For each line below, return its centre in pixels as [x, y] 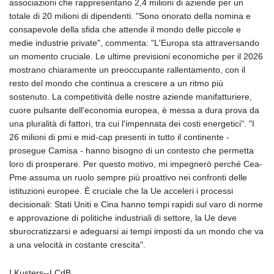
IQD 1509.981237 [166, 145]
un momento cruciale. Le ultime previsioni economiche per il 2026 [136, 56]
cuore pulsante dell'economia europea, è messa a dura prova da [134, 110]
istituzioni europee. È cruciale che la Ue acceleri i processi [121, 191]
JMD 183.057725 [166, 213]
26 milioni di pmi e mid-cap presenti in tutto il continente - [119, 137]
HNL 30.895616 [162, 38]
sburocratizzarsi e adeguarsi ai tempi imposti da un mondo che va [136, 231]
